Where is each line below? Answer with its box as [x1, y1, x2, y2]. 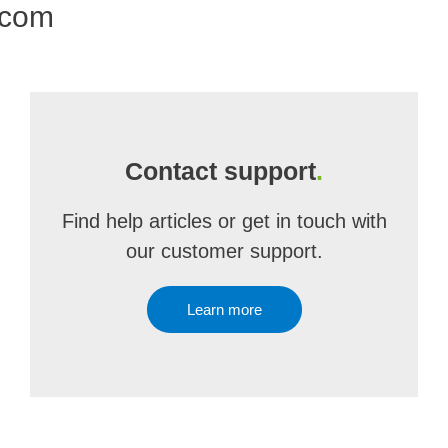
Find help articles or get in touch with [61, 210, 387, 232]
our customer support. [125, 240, 323, 262]
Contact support [125, 157, 316, 185]
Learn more [186, 301, 262, 318]
